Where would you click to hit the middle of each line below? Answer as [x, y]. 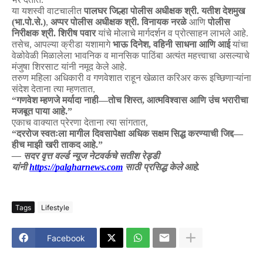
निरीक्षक [25, 33]
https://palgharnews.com [76, 167]
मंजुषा [21, 67]
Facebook [66, 238]
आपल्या [46, 45]
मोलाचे [125, 33]
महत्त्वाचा [202, 56]
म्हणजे [50, 100]
